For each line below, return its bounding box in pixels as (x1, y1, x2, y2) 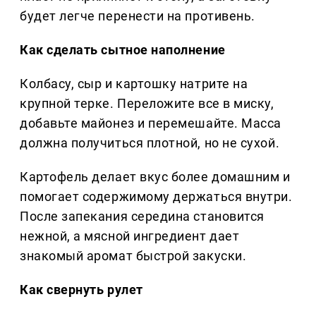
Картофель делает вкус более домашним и (20, 169, 291, 185)
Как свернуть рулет (20, 282, 143, 298)
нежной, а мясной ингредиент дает (20, 229, 240, 244)
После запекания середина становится (20, 209, 265, 224)
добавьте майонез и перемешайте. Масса (20, 116, 281, 131)
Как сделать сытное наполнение (20, 42, 226, 58)
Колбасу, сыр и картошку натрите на (20, 76, 248, 92)
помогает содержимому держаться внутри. (20, 189, 293, 205)
